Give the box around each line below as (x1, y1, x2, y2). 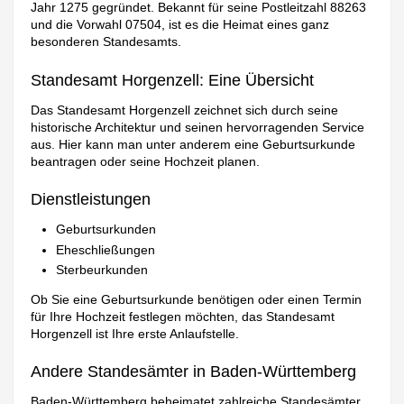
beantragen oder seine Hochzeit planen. (31, 153, 261, 169)
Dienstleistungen (31, 190, 151, 209)
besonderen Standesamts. (31, 34, 182, 50)
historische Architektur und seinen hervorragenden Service (31, 119, 365, 134)
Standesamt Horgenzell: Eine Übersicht (31, 70, 315, 89)
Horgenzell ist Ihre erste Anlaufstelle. (31, 326, 240, 342)
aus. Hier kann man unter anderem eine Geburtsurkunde (31, 136, 356, 151)
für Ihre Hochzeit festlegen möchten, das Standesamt (31, 309, 335, 325)
